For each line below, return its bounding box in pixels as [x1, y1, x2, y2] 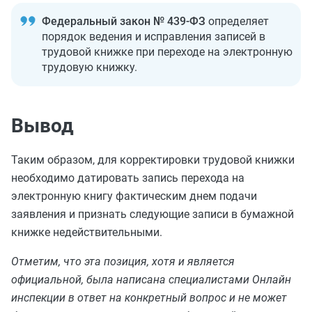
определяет [208, 15, 269, 28]
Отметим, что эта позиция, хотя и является [11, 255, 235, 268]
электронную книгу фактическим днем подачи [11, 189, 257, 203]
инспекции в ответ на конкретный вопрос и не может [11, 291, 287, 304]
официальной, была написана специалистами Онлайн [11, 273, 291, 286]
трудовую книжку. [42, 61, 137, 74]
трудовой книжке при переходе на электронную [42, 45, 292, 58]
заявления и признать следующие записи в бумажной [11, 208, 294, 221]
